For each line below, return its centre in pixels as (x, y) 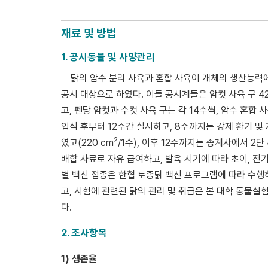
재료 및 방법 (89, 33)
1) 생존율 (79, 258)
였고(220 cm (87, 142)
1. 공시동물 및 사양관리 (108, 57)
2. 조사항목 (84, 232)
